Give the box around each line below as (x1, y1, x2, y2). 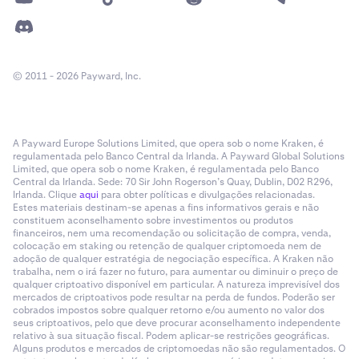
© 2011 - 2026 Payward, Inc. (13, 70, 141, 83)
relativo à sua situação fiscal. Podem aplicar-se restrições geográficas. (13, 329, 329, 342)
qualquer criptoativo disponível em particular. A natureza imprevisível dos (13, 278, 340, 291)
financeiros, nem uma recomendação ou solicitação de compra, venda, (13, 227, 331, 240)
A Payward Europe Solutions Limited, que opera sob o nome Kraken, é (13, 137, 324, 150)
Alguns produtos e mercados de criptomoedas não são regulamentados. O (13, 342, 345, 355)
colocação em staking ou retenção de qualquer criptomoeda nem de (13, 240, 321, 252)
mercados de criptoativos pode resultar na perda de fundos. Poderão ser (13, 291, 335, 304)
